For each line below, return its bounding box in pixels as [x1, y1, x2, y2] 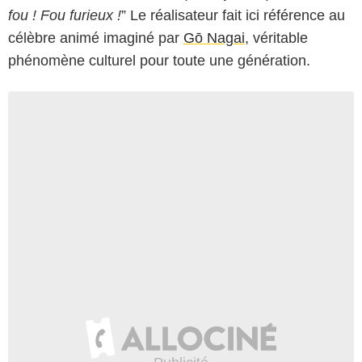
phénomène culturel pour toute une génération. [8, 52, 310, 69]
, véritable [245, 29, 308, 46]
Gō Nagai [183, 29, 245, 46]
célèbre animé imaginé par [8, 29, 183, 46]
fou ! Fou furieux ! [8, 6, 121, 23]
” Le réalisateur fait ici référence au [121, 6, 345, 23]
